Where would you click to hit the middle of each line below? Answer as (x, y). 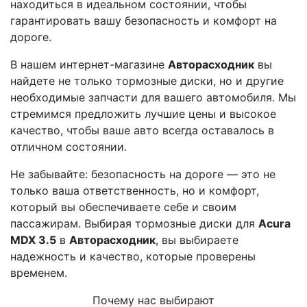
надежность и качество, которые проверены (133, 256)
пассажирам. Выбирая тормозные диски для (134, 223)
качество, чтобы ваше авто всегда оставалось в (142, 130)
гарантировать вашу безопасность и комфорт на (144, 21)
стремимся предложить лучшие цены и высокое (143, 114)
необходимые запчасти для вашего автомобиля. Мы (153, 97)
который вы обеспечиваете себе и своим (123, 207)
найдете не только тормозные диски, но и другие (147, 81)
